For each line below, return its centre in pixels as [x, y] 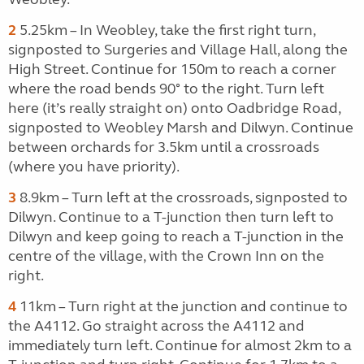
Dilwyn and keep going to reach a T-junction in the [176, 236]
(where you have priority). [94, 166]
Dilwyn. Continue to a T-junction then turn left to [171, 217]
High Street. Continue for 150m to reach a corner [172, 69]
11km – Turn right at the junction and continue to [182, 306]
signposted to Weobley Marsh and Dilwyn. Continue [181, 127]
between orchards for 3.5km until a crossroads [164, 147]
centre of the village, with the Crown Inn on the [166, 256]
